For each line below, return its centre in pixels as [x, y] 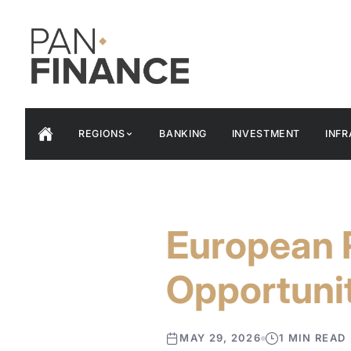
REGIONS [102, 134]
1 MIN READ [313, 338]
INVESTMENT [266, 134]
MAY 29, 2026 [220, 338]
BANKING [183, 134]
